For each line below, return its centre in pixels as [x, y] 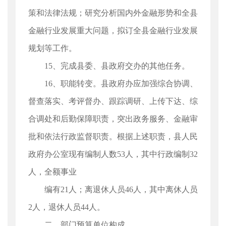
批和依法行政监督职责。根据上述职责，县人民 [113, 136]
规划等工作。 [52, 48]
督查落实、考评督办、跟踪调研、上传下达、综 [113, 101]
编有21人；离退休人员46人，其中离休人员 [121, 189]
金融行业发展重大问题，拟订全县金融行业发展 [113, 31]
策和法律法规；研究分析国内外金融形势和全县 [113, 13]
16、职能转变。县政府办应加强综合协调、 [121, 83]
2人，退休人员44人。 [67, 207]
